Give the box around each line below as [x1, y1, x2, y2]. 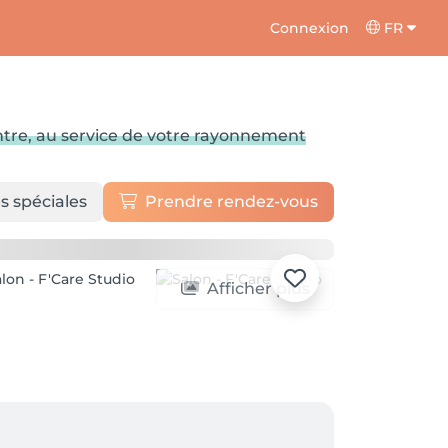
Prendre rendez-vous [145, 191, 318, 211]
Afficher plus [206, 279, 310, 298]
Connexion [270, 18, 350, 37]
